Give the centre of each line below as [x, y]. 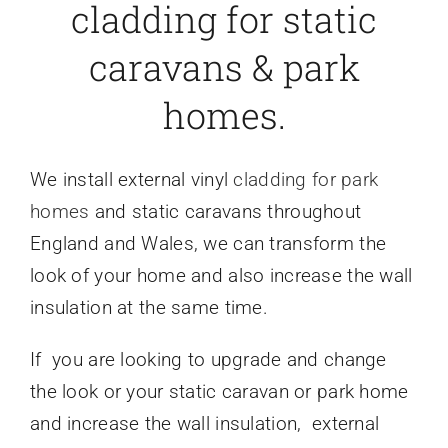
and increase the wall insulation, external [204, 424]
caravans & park [224, 67]
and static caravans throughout [225, 212]
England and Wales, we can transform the [208, 244]
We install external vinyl [131, 180]
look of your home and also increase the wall [221, 276]
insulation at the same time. [148, 308]
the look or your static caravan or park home [219, 392]
